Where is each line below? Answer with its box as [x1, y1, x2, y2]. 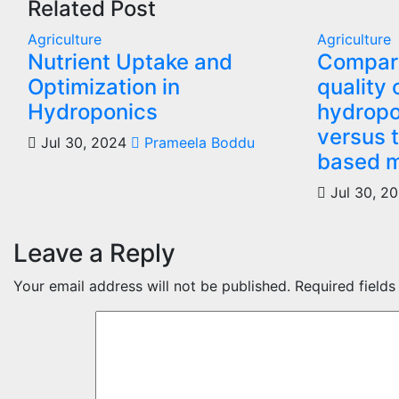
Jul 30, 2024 [37, 134, 126, 152]
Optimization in [28, 74, 180, 101]
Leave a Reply [13, 238, 175, 269]
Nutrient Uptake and [28, 49, 232, 76]
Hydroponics [28, 99, 158, 126]
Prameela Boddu [140, 134, 255, 152]
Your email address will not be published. [13, 277, 290, 296]
